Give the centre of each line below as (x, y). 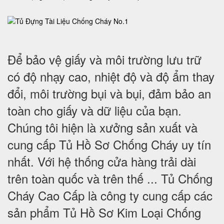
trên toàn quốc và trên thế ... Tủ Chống (110, 178)
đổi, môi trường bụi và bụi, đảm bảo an (109, 93)
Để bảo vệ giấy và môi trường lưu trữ (104, 59)
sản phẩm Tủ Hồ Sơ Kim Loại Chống (104, 212)
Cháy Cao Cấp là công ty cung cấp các (110, 195)
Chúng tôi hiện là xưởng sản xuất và (102, 127)
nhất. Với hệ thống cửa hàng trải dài (102, 161)
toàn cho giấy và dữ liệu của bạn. (94, 110)
